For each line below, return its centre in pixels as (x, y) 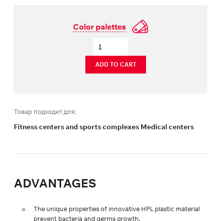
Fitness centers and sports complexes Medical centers (104, 127)
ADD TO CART (115, 65)
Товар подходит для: (45, 112)
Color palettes (99, 27)
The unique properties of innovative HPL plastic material (117, 209)
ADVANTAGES (55, 183)
